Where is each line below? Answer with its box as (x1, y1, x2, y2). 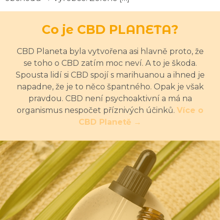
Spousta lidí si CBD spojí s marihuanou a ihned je (15, 70, 205, 80)
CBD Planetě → (79, 117, 141, 127)
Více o (177, 106, 203, 115)
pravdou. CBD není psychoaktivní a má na (28, 94, 192, 104)
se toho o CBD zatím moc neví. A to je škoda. (23, 58, 197, 68)
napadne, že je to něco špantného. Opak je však (16, 82, 204, 92)
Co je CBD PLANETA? (42, 22, 178, 37)
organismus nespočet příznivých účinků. (17, 106, 177, 115)
